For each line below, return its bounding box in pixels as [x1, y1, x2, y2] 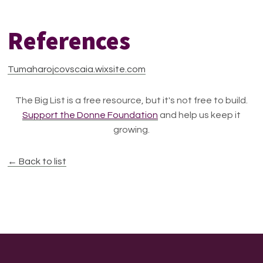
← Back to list [8, 157, 67, 166]
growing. [113, 125, 150, 134]
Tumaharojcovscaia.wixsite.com [8, 65, 146, 74]
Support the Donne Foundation [22, 110, 158, 120]
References [8, 25, 131, 56]
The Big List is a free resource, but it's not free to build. [15, 96, 248, 105]
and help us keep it [158, 110, 241, 120]
